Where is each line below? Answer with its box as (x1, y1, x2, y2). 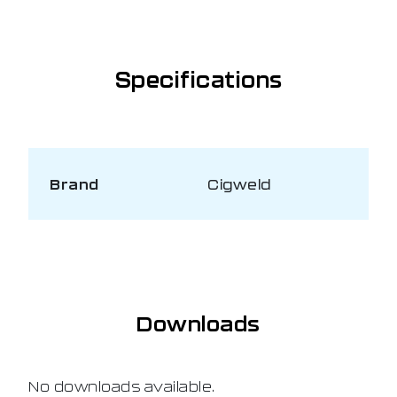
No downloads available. (28, 378, 215, 395)
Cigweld (207, 175, 271, 193)
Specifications (114, 66, 283, 93)
